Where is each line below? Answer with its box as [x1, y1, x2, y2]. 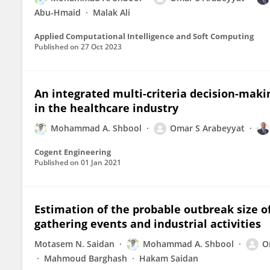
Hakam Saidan [139, 253, 198, 264]
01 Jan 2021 [81, 157, 121, 168]
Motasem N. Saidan [34, 238, 115, 250]
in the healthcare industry [34, 101, 178, 115]
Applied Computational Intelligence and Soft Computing [34, 31, 254, 42]
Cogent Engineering [34, 146, 111, 157]
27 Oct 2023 [81, 42, 122, 52]
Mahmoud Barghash [44, 253, 127, 264]
